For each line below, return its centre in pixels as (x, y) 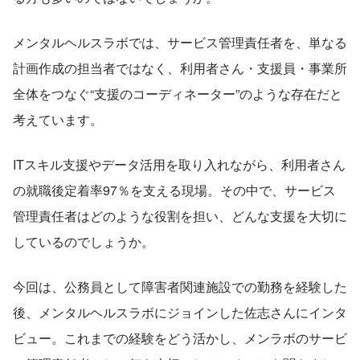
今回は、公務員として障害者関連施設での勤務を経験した (180, 286)
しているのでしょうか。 (84, 241)
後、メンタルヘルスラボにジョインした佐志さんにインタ (180, 312)
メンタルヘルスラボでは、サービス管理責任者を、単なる (180, 42)
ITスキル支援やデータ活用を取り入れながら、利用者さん (179, 164)
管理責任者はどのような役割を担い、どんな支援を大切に (180, 215)
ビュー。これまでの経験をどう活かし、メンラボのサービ (180, 337)
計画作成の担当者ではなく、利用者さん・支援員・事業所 (180, 67)
